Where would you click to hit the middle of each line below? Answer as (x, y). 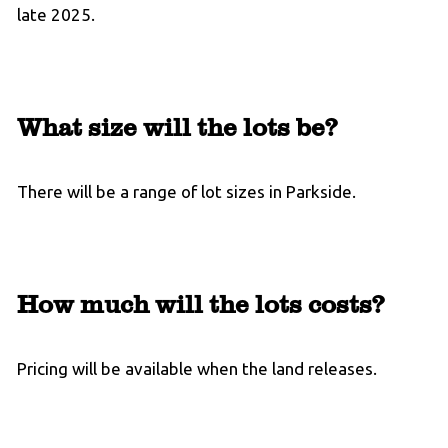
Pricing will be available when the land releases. (199, 369)
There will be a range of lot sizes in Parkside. (188, 192)
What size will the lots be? (177, 126)
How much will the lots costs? (200, 303)
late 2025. (58, 15)
